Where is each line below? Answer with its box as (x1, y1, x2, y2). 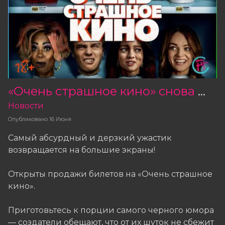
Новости (8, 101, 44, 111)
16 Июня (49, 116, 71, 123)
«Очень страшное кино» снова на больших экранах (198, 84, 205, 98)
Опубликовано (8, 116, 48, 123)
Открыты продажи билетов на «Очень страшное (8, 169, 212, 179)
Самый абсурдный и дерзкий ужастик (8, 133, 172, 143)
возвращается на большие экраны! (8, 145, 155, 155)
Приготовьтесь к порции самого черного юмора (8, 205, 214, 215)
